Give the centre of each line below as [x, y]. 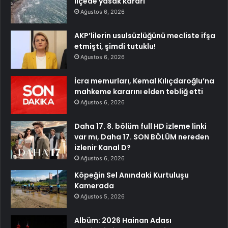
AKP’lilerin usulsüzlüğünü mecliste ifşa [145, 35]
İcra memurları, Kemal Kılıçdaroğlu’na [144, 81]
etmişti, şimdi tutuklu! [115, 46]
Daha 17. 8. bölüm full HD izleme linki [140, 126]
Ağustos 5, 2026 [103, 196]
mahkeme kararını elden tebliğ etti [139, 91]
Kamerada [94, 186]
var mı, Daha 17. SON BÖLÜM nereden [142, 137]
